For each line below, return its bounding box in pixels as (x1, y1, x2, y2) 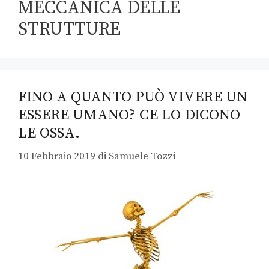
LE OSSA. (18, 123, 80, 142)
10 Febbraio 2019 (18, 150, 95, 163)
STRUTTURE (18, 17, 121, 41)
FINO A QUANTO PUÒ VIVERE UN (18, 87, 247, 106)
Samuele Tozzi (109, 150, 175, 163)
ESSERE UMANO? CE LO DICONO (18, 105, 240, 124)
